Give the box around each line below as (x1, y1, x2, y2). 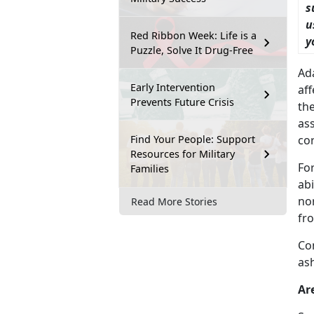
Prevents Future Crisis (130, 95, 234, 109)
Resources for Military (130, 147, 235, 161)
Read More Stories (131, 194, 217, 208)
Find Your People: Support (130, 132, 255, 146)
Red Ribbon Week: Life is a (130, 29, 257, 43)
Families (130, 162, 169, 176)
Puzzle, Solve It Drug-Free (130, 43, 253, 57)
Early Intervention (130, 81, 215, 95)
